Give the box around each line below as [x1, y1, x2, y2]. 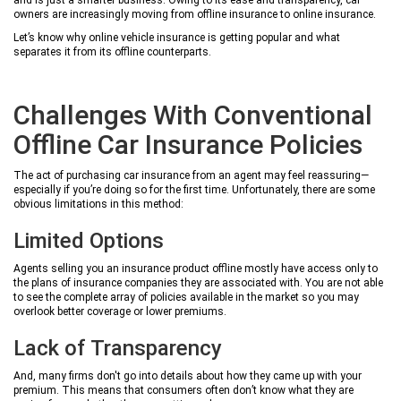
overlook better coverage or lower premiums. [13, 305, 226, 318]
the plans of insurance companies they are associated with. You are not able [13, 277, 383, 289]
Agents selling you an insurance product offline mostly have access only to [13, 262, 378, 275]
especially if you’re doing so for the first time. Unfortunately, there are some [13, 183, 375, 196]
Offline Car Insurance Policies [13, 129, 363, 160]
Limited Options [13, 228, 164, 253]
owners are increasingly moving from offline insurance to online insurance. [13, 8, 376, 21]
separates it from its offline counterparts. [13, 46, 211, 58]
